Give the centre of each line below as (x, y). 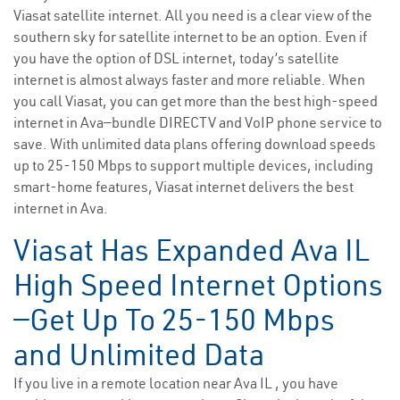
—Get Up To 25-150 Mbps (174, 320)
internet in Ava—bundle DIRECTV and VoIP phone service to (198, 123)
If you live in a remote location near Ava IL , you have (176, 383)
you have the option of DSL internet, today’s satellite (176, 58)
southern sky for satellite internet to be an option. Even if (190, 37)
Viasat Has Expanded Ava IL (192, 250)
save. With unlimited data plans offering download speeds (195, 144)
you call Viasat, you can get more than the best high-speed (196, 101)
